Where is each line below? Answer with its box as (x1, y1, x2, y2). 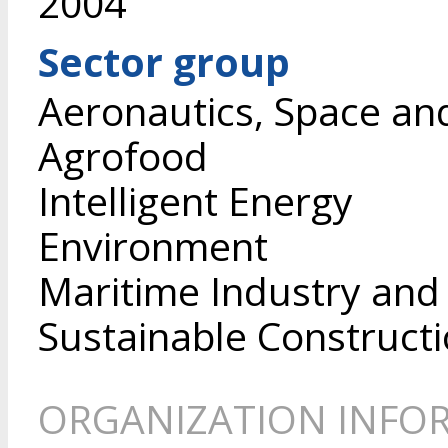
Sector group (38, 35, 290, 88)
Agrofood (38, 129, 208, 182)
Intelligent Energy (38, 174, 353, 227)
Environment (38, 219, 268, 272)
